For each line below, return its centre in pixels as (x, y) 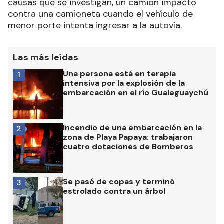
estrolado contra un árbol (114, 191)
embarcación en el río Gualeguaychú (136, 92)
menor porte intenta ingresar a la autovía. (95, 25)
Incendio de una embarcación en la (132, 127)
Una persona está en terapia (119, 73)
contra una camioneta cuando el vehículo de (100, 14)
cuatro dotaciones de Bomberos (128, 146)
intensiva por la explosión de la (124, 83)
